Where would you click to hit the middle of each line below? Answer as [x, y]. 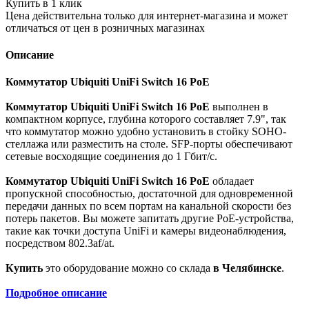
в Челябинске [247, 268]
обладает [232, 181]
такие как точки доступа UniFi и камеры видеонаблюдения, [146, 231]
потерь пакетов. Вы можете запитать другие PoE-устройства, [150, 219]
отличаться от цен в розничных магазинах [105, 28]
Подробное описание [56, 293]
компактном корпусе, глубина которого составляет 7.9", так [146, 119]
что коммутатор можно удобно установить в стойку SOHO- [146, 132]
